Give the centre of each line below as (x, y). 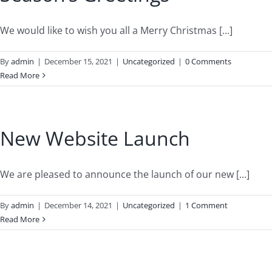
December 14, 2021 (78, 205)
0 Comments (208, 61)
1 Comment (206, 205)
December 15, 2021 (78, 61)
